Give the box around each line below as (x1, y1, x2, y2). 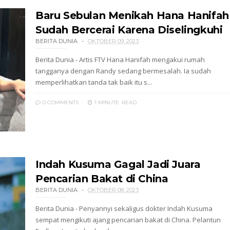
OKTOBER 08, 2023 (88, 186, 139, 194)
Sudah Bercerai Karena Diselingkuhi (35, 24, 223, 36)
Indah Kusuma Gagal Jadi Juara (35, 158, 201, 170)
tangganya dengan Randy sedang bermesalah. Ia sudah (35, 66, 211, 75)
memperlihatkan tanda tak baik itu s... (35, 78, 152, 87)
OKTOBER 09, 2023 (88, 37, 139, 45)
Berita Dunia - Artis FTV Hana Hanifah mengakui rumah (35, 55, 205, 64)
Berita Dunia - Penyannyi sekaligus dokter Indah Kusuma (35, 204, 213, 213)
